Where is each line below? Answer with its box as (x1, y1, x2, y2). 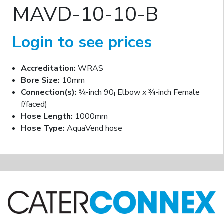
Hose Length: (21, 111, 73, 122)
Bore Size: (21, 75, 60, 86)
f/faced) (21, 99, 47, 110)
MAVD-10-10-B (12, 1, 158, 28)
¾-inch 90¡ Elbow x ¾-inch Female (77, 87, 200, 98)
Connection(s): (21, 87, 77, 98)
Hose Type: (21, 123, 65, 134)
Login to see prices (12, 31, 152, 53)
